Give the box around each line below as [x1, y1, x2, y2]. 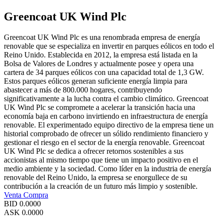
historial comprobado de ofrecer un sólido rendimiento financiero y [4, 129, 208, 138]
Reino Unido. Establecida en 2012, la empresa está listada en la [4, 51, 198, 59]
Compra [23, 191, 48, 200]
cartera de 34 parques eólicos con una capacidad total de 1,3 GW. [4, 68, 204, 77]
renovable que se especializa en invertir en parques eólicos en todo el [4, 42, 214, 51]
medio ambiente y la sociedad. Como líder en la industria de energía [4, 164, 211, 173]
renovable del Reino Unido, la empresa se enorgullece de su [4, 173, 187, 182]
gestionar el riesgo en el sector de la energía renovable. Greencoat [4, 138, 204, 147]
